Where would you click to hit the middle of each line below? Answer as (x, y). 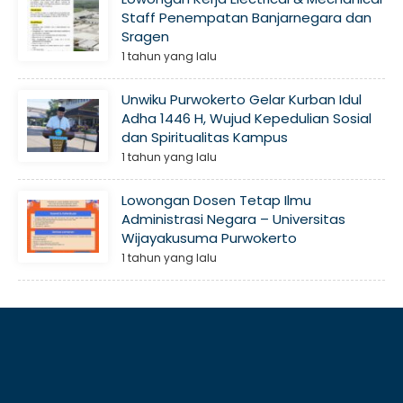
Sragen (145, 36)
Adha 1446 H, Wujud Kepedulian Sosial (246, 118)
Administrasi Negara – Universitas (233, 219)
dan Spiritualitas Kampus (205, 137)
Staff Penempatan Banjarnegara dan (246, 17)
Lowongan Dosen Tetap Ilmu (216, 200)
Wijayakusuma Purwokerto (209, 237)
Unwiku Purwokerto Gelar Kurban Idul (242, 99)
